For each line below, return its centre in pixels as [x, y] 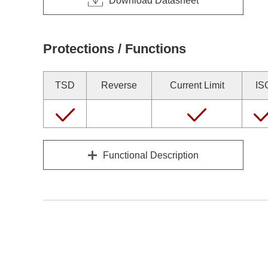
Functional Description [151, 155]
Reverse [119, 85]
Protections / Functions [115, 49]
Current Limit [197, 85]
